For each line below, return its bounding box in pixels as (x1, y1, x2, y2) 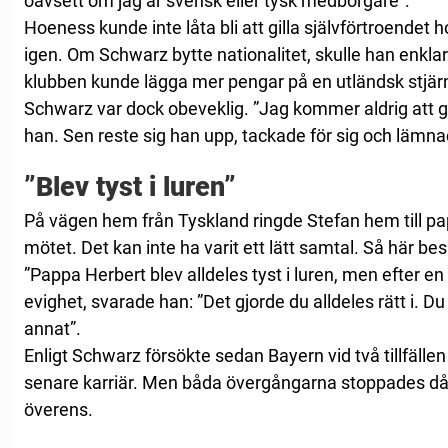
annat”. (24, 317, 81, 339)
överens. (24, 398, 93, 420)
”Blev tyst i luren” (24, 170, 236, 203)
